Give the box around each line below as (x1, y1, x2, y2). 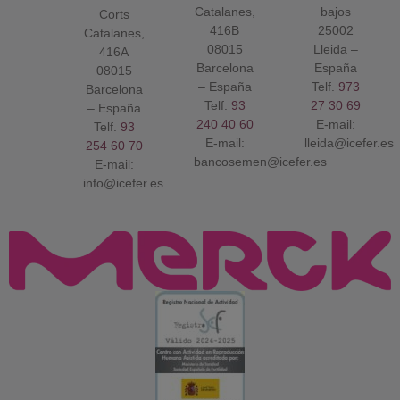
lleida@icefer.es (304, 136, 394, 151)
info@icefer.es (82, 176, 163, 191)
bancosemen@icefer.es (193, 154, 327, 170)
